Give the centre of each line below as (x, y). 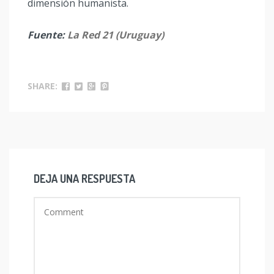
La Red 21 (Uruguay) (116, 35)
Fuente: (47, 35)
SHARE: (43, 86)
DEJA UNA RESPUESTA (84, 179)
